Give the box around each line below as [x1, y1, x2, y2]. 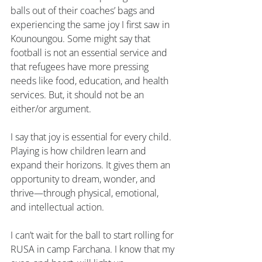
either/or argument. [11, 102, 91, 115]
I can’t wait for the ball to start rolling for [11, 229, 176, 242]
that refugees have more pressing [11, 60, 151, 73]
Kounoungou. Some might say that [11, 32, 153, 45]
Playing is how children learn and [11, 144, 149, 157]
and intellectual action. [11, 201, 104, 213]
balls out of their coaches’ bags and [11, 4, 157, 17]
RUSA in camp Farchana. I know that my [11, 243, 177, 256]
